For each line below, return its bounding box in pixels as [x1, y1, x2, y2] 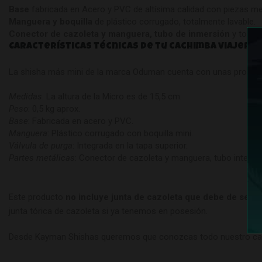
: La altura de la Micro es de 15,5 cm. [42, 91, 182, 102]
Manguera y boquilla [9, 16, 92, 27]
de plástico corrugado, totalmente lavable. [92, 16, 256, 27]
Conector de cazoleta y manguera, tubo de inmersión [9, 28, 230, 39]
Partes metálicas [9, 152, 75, 163]
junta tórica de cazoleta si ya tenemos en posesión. [9, 205, 208, 216]
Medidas [9, 91, 42, 102]
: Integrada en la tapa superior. [73, 140, 188, 151]
